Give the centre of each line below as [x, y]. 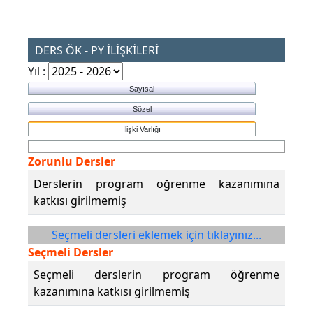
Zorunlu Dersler [72, 162]
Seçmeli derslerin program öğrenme [156, 275]
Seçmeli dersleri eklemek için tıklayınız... [156, 235]
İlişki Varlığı [142, 130]
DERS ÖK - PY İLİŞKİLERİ [97, 51]
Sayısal [142, 89]
